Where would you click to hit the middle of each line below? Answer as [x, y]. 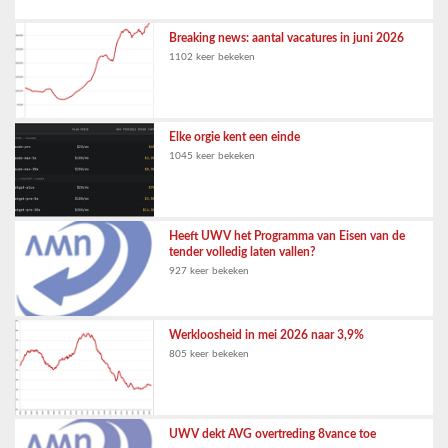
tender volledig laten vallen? [243, 252]
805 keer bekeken [209, 354]
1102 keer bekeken [212, 57]
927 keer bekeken [209, 271]
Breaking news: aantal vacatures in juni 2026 [287, 38]
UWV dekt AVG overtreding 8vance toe [273, 434]
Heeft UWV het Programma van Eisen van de [287, 236]
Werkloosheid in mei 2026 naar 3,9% [267, 335]
